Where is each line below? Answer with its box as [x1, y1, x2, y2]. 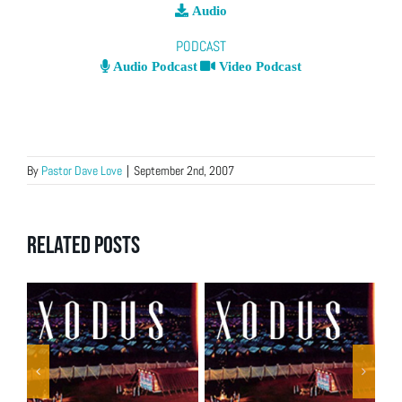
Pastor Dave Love [41, 162, 122, 179]
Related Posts [27, 231, 140, 260]
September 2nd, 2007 [134, 162, 234, 179]
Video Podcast [215, 58, 301, 73]
